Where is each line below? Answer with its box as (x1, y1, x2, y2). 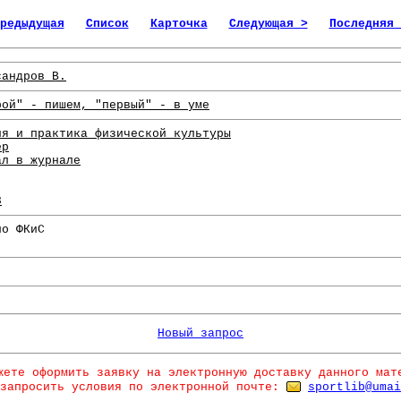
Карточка (149, 17, 208, 30)
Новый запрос (158, 327, 243, 341)
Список (85, 17, 129, 30)
